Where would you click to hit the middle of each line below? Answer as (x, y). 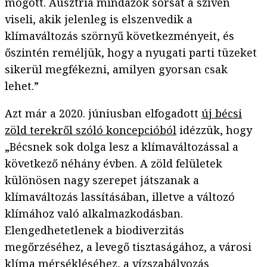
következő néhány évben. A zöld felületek (114, 164)
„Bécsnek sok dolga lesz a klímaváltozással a (122, 147)
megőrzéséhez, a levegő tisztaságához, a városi (128, 247)
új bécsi (222, 114)
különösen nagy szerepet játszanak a (102, 180)
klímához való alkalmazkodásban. (94, 214)
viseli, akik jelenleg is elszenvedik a (99, 19)
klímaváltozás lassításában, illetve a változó (120, 197)
